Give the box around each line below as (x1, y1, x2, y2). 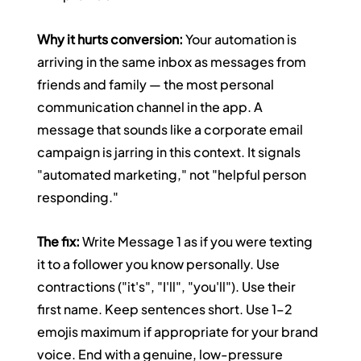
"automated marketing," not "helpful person (37, 166, 309, 184)
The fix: (37, 233, 81, 251)
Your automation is (183, 31, 300, 48)
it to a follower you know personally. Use (37, 255, 283, 273)
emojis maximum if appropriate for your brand (37, 323, 322, 341)
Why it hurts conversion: (37, 31, 184, 48)
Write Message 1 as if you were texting (80, 233, 316, 251)
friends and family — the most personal (37, 76, 277, 93)
